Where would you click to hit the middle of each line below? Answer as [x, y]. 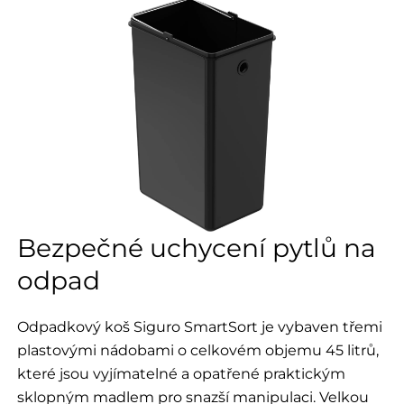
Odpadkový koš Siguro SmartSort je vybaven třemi [199, 326]
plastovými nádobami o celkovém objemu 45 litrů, [197, 349]
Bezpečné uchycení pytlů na [196, 248]
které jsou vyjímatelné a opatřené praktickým [181, 373]
